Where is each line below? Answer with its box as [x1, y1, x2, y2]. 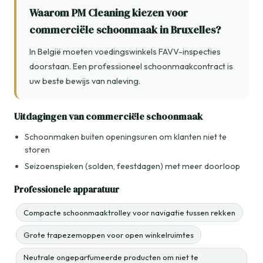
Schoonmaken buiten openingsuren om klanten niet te [25, 131, 227, 143]
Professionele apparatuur [14, 183, 119, 196]
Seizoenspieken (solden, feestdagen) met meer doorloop [25, 161, 240, 172]
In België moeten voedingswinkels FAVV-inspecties [29, 46, 221, 58]
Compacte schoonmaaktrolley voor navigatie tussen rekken [23, 208, 235, 218]
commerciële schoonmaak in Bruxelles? [29, 23, 221, 38]
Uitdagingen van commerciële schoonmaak [14, 110, 203, 123]
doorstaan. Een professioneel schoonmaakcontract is [29, 61, 233, 72]
